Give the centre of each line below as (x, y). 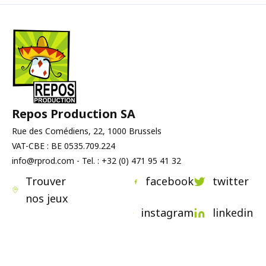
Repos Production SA (74, 114)
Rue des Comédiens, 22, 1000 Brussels (87, 131)
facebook (170, 181)
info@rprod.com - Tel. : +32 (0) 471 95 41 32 (96, 161)
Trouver (45, 181)
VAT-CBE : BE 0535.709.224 (64, 146)
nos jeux (47, 198)
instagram (167, 213)
